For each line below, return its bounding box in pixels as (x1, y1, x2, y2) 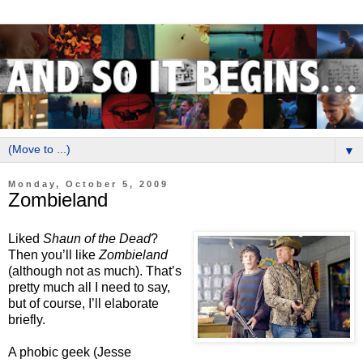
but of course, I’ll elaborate (8, 296, 159, 310)
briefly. (8, 312, 45, 327)
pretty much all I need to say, (8, 280, 170, 294)
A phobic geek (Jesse (8, 344, 131, 359)
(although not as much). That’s (8, 263, 181, 278)
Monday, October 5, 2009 (8, 178, 169, 189)
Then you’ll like (8, 247, 99, 262)
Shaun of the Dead (43, 231, 151, 246)
